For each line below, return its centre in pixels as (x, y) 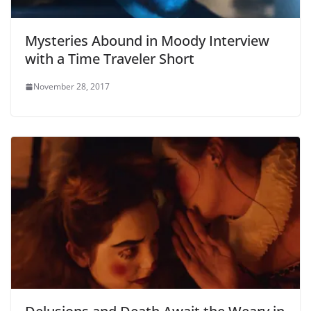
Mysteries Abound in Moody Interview (147, 41)
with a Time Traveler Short (110, 59)
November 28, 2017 (72, 87)
